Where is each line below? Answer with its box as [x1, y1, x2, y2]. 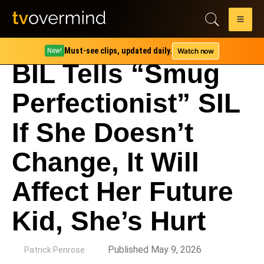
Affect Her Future [12, 176, 233, 207]
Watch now [177, 46, 214, 55]
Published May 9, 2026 [108, 244, 202, 255]
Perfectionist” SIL [12, 88, 240, 118]
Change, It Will [12, 147, 199, 177]
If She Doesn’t [12, 117, 193, 148]
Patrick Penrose [24, 245, 85, 255]
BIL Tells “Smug [12, 58, 220, 89]
